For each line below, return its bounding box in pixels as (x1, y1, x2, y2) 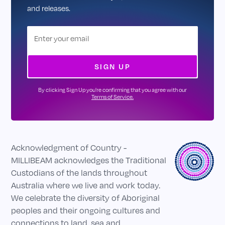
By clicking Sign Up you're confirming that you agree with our (38, 86, 187, 94)
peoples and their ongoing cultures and (11, 205, 161, 216)
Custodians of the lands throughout (11, 168, 148, 178)
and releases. (27, 4, 71, 13)
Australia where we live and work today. (11, 180, 161, 191)
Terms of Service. (91, 93, 134, 101)
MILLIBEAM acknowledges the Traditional (11, 155, 167, 166)
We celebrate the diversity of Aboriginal (11, 193, 160, 203)
